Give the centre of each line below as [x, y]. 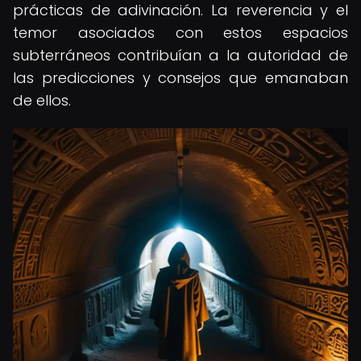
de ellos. [42, 100]
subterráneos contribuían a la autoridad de [180, 55]
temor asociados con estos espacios [180, 33]
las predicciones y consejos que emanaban [180, 78]
